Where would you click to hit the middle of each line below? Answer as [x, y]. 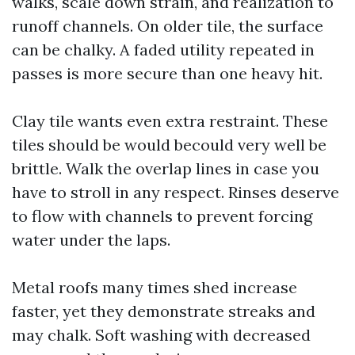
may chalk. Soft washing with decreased [161, 335]
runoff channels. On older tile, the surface [168, 26]
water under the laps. [91, 240]
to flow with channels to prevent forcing [162, 216]
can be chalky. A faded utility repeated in [163, 50]
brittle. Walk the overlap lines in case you [166, 168]
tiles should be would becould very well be [169, 145]
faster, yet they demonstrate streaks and [164, 311]
